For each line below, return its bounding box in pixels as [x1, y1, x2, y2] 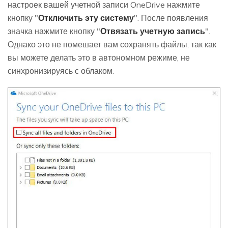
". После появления [134, 12, 208, 23]
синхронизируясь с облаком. [8, 65, 114, 76]
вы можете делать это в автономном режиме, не [8, 52, 190, 63]
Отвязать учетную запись [100, 25, 205, 36]
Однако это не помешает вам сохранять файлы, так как [8, 39, 216, 49]
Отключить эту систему [38, 12, 134, 23]
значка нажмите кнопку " [8, 25, 100, 36]
